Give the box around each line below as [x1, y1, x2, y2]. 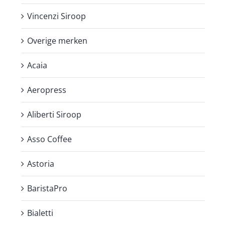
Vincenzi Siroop [27, 10, 86, 22]
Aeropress [27, 84, 66, 95]
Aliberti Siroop [27, 108, 81, 120]
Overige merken [27, 35, 87, 46]
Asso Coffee [27, 133, 72, 145]
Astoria [27, 158, 54, 169]
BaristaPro [27, 182, 67, 194]
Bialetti [27, 207, 53, 218]
